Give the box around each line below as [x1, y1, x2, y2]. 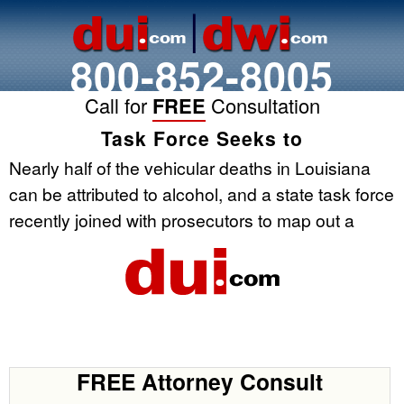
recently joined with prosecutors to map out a [9, 207, 354, 232]
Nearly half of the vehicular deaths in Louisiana [9, 155, 371, 179]
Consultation [205, 91, 320, 119]
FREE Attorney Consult [77, 365, 324, 398]
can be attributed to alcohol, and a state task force [9, 181, 394, 206]
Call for [84, 91, 152, 119]
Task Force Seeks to [101, 124, 303, 151]
